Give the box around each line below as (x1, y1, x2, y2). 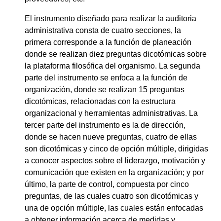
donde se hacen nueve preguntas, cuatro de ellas (25, 133, 197, 142)
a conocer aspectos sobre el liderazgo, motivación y (25, 156, 205, 165)
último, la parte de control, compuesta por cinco (25, 180, 189, 189)
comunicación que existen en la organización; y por (25, 168, 204, 177)
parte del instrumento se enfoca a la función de (25, 74, 187, 82)
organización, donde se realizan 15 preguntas (25, 85, 184, 94)
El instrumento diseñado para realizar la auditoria (25, 14, 196, 23)
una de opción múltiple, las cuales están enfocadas (25, 204, 203, 213)
